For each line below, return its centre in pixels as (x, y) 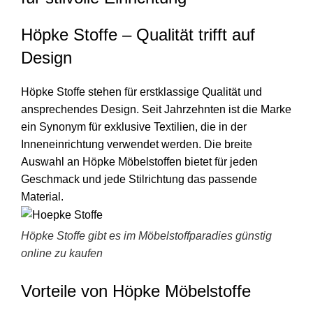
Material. (42, 196)
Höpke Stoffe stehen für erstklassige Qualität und (141, 92)
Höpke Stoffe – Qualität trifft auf (138, 34)
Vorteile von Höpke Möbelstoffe (136, 291)
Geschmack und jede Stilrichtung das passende (139, 179)
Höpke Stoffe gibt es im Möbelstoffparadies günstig (146, 235)
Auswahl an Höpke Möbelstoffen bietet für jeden (139, 161)
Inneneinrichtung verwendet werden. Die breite (137, 144)
